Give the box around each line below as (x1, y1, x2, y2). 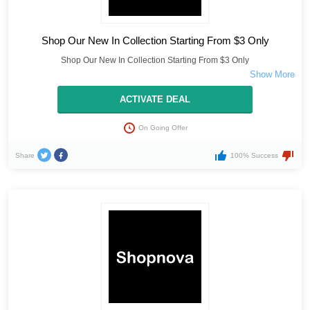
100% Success (230, 152, 278, 160)
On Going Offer (138, 124, 188, 132)
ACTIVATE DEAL (120, 94, 190, 105)
